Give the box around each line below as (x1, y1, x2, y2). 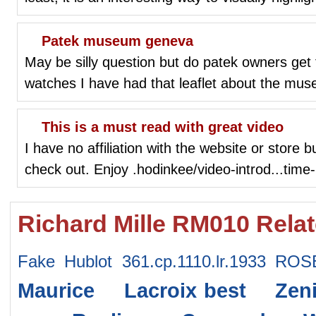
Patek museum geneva (42, 32, 193, 49)
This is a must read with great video (42, 119, 284, 135)
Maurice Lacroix (18, 279, 197, 302)
